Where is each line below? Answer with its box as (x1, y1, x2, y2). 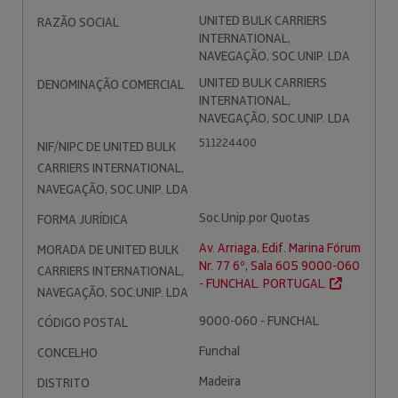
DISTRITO (37, 375, 90, 391)
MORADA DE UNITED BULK (37, 242, 179, 258)
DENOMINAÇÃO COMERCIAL (37, 76, 184, 92)
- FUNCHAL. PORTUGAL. (199, 275, 330, 291)
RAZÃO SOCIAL (37, 14, 119, 30)
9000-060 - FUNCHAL (199, 313, 319, 329)
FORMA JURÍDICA (37, 211, 128, 227)
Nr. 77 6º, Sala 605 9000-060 (199, 258, 360, 274)
